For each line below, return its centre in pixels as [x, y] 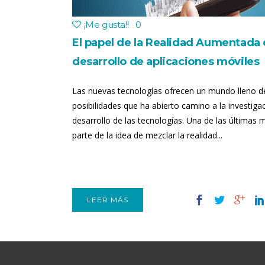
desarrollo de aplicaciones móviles [166, 62]
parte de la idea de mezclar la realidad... [147, 135]
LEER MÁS [108, 200]
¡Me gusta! [105, 25]
